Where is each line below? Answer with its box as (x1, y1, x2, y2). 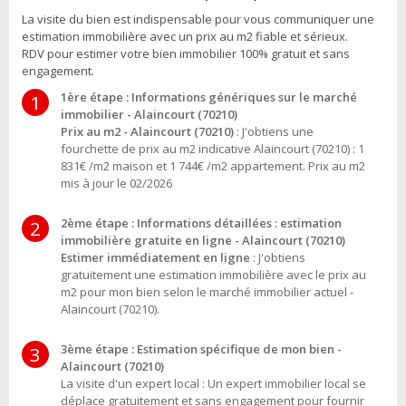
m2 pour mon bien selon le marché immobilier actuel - (61, 284, 353, 301)
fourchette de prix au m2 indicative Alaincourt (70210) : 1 (61, 140, 364, 158)
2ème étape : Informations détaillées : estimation (61, 215, 342, 232)
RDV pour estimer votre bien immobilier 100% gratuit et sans (22, 45, 350, 63)
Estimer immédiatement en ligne (61, 249, 253, 266)
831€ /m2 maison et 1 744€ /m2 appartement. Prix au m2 (61, 158, 365, 175)
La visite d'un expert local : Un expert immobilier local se (61, 375, 366, 392)
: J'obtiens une (237, 123, 314, 140)
